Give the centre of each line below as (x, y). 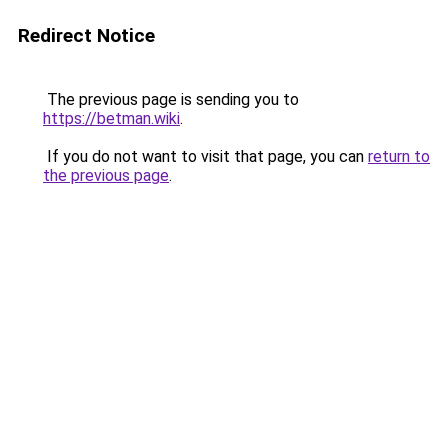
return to (399, 156)
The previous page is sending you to (171, 99)
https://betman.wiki (111, 118)
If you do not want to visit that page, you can (205, 156)
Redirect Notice (86, 35)
